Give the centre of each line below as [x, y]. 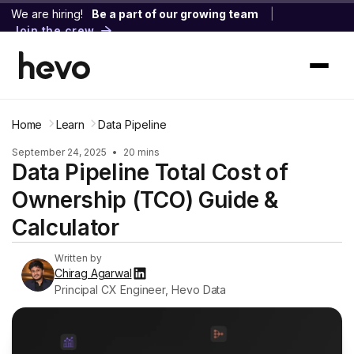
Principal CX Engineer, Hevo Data [141, 290]
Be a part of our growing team [175, 14]
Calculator [66, 228]
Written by [78, 258]
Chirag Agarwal [93, 273]
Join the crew [53, 31]
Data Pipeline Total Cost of [150, 172]
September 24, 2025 [60, 152]
